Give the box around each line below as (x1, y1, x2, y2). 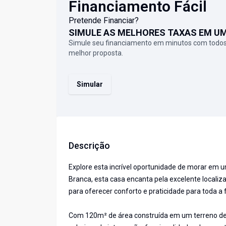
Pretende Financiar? (69, 16, 139, 26)
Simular (77, 80, 103, 89)
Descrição (69, 140, 110, 151)
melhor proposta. (69, 49, 123, 58)
